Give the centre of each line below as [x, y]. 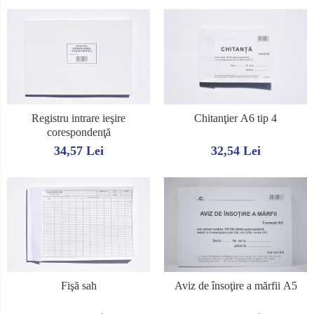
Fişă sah [78, 286]
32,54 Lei [235, 150]
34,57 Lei [78, 150]
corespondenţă [78, 132]
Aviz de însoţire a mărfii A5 [235, 286]
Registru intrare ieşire [78, 118]
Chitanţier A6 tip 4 [235, 118]
